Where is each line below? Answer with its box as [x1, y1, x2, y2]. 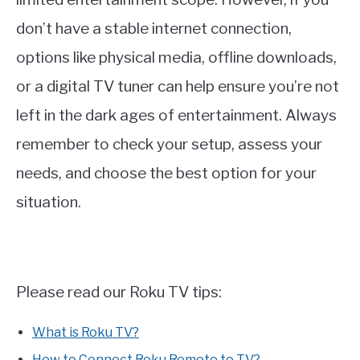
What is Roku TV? [32, 325, 139, 341]
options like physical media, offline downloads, [16, 48, 337, 67]
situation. [16, 193, 81, 212]
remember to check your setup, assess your [16, 135, 322, 154]
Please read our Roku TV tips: [16, 283, 222, 302]
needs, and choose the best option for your [16, 164, 317, 183]
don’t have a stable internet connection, [16, 19, 292, 39]
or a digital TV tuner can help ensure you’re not [16, 77, 339, 96]
